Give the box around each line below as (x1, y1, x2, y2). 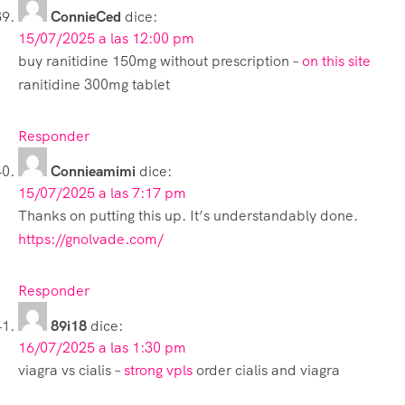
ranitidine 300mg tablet (18, 74, 170, 94)
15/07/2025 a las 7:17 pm (18, 183, 186, 202)
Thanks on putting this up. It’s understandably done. (18, 205, 358, 225)
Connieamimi (51, 161, 136, 181)
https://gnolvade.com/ (18, 229, 164, 249)
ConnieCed (51, 6, 121, 26)
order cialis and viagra (193, 360, 340, 380)
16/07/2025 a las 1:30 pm (18, 337, 186, 357)
